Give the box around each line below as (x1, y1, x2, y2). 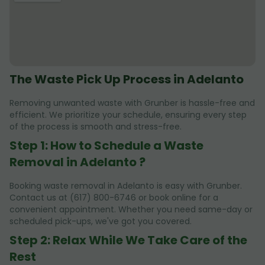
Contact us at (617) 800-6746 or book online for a (9, 191, 218, 203)
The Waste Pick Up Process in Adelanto (9, 70, 244, 88)
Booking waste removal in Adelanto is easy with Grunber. (9, 179, 242, 192)
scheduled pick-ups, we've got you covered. (9, 215, 192, 227)
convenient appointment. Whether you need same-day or (9, 203, 253, 215)
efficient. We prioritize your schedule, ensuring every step (9, 108, 247, 121)
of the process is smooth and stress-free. (9, 120, 182, 132)
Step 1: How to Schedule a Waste (9, 137, 203, 154)
